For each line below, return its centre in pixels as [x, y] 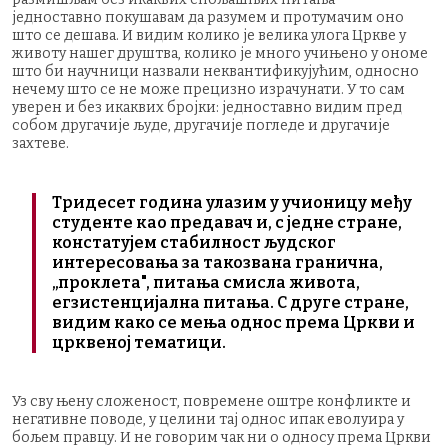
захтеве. [40, 143]
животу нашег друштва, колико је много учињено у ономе [220, 53]
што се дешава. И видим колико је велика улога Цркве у [209, 35]
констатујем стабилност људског [194, 242]
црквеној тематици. [139, 342]
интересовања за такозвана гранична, [217, 262]
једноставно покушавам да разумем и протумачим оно [208, 17]
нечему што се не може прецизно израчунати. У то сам [208, 89]
